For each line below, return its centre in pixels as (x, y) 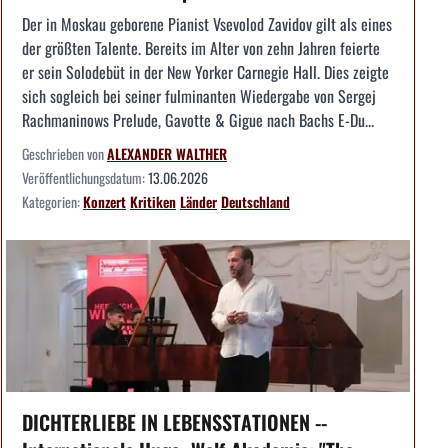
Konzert (104, 201)
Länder (198, 201)
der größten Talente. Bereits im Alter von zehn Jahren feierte (201, 47)
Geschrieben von (64, 153)
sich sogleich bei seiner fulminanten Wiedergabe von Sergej (199, 95)
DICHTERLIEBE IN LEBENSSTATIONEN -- (174, 421)
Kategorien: (52, 201)
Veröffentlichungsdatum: (85, 177)
